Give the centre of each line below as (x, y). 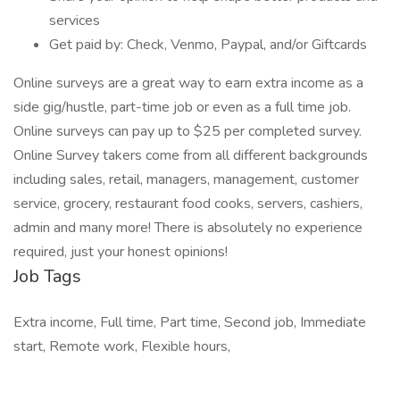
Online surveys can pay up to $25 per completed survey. (187, 131)
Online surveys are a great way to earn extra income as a (188, 83)
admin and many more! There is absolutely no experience (188, 228)
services (75, 21)
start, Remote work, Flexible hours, (122, 346)
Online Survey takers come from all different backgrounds (191, 155)
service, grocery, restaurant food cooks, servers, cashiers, (188, 204)
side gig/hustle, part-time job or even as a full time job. (182, 107)
